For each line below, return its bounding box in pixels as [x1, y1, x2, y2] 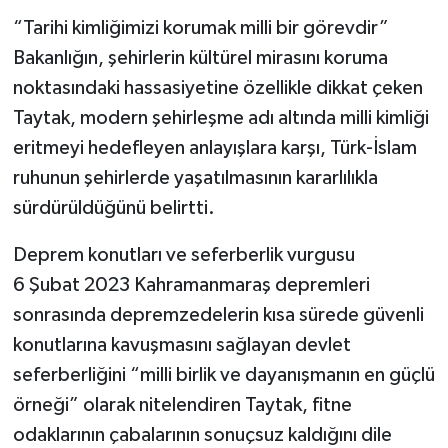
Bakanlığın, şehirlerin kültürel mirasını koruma [12, 47, 388, 68]
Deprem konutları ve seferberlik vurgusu [12, 244, 355, 265]
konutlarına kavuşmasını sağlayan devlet [12, 334, 351, 355]
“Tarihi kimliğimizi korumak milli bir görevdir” [12, 17, 389, 38]
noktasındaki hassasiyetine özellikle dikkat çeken [12, 77, 423, 98]
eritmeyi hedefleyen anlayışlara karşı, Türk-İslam [12, 137, 417, 158]
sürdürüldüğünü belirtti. [12, 197, 215, 218]
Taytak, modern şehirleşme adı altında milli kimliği [12, 107, 429, 128]
